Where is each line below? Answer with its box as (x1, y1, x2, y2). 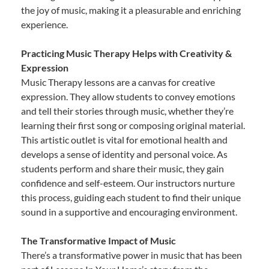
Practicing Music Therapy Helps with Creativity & (21, 47, 232, 59)
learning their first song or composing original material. (21, 119, 245, 131)
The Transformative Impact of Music (21, 234, 176, 246)
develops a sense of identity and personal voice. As (21, 148, 228, 160)
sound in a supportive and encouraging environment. (21, 205, 237, 217)
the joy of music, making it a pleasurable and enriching (21, 4, 241, 16)
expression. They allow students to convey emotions (21, 90, 235, 102)
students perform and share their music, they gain (21, 162, 224, 174)
